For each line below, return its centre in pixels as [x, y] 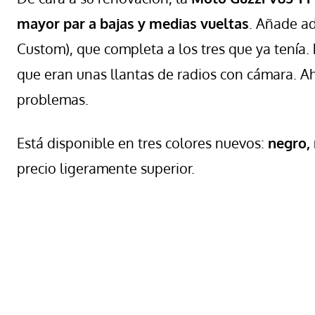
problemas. [53, 99]
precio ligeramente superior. [106, 168]
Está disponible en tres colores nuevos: [141, 142]
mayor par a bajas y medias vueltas [133, 23]
